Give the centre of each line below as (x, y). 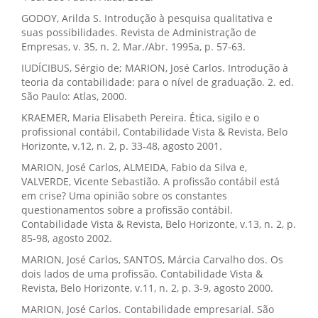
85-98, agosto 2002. (67, 238)
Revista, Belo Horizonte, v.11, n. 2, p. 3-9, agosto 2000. (147, 288)
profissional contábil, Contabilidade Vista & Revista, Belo (154, 132)
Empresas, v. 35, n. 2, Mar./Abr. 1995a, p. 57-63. (133, 46)
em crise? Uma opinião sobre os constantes (124, 196)
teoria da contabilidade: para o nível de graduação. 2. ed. (158, 82)
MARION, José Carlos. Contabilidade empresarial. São (148, 309)
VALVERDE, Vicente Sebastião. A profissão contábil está (150, 181)
